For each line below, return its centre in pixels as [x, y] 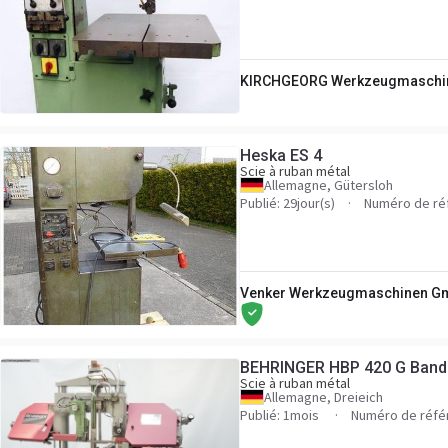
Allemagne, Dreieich [323, 397]
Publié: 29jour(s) [287, 203]
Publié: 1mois [281, 415]
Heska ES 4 [281, 155]
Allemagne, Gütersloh [328, 185]
